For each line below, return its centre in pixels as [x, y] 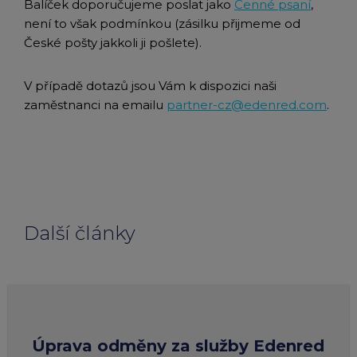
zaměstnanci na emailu [95, 105]
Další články [80, 233]
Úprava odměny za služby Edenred [178, 346]
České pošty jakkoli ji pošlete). [113, 43]
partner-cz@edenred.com [247, 105]
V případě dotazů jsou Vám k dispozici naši [150, 86]
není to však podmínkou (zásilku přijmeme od [162, 24]
